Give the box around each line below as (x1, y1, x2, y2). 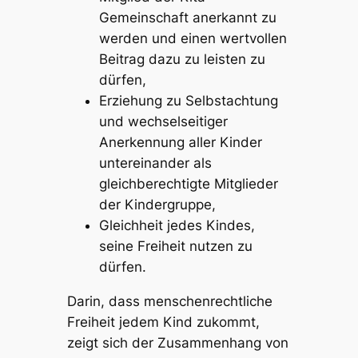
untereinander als (98, 154, 212, 171)
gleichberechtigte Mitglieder (98, 175, 278, 192)
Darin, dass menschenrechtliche (66, 292, 272, 309)
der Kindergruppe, (98, 196, 220, 213)
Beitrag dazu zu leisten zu (98, 50, 265, 67)
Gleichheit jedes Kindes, (98, 217, 255, 233)
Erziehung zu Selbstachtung (98, 92, 278, 109)
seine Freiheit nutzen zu (98, 237, 253, 254)
